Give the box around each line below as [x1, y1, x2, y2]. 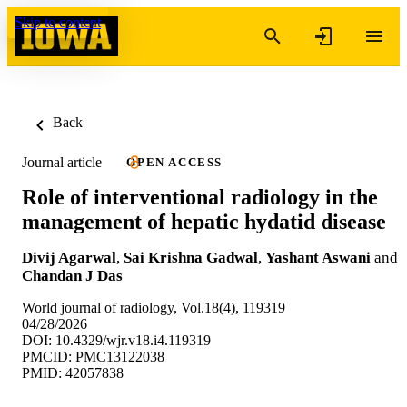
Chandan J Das [22, 266, 123, 284]
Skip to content [15, 15, 101, 30]
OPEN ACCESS [126, 155, 223, 169]
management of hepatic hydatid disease [22, 209, 386, 233]
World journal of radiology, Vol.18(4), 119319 [22, 299, 285, 315]
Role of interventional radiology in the [22, 184, 378, 209]
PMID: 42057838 [22, 364, 124, 381]
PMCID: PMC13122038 [22, 348, 164, 364]
